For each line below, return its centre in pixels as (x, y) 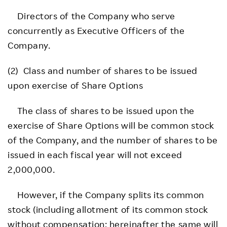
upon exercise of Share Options (75, 85)
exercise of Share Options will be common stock (111, 125)
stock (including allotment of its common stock (108, 209)
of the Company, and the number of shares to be (113, 140)
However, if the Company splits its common (106, 194)
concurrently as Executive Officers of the (96, 30)
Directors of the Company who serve (91, 15)
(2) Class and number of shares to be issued (103, 70)
